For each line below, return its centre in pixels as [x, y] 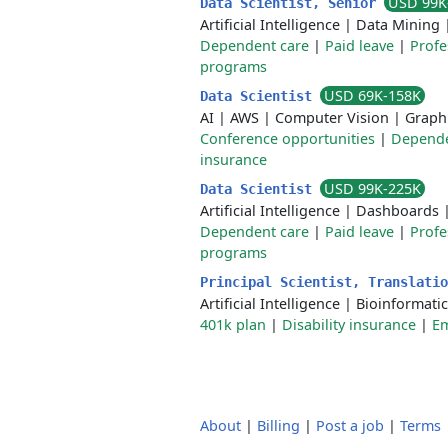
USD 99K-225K [372, 188]
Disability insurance [349, 324]
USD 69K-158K [372, 95]
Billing [278, 425]
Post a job [350, 425]
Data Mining [398, 24]
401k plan [233, 324]
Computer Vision [332, 117]
